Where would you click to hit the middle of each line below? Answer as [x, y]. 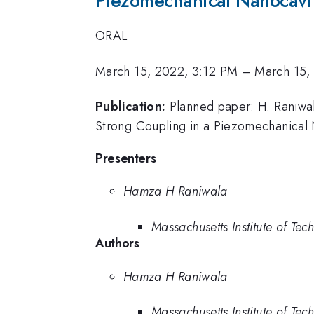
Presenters [126, 158]
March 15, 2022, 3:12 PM [167, 71]
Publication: [131, 107]
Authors [117, 243]
